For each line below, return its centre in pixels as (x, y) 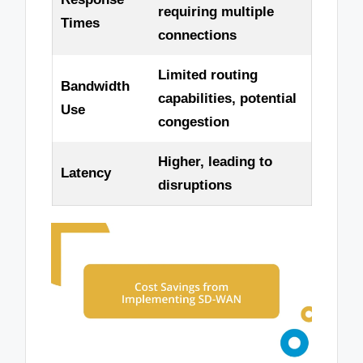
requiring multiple (216, 12)
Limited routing (207, 75)
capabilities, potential (227, 99)
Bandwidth (95, 87)
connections (197, 36)
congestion (193, 122)
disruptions (194, 186)
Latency (85, 173)
